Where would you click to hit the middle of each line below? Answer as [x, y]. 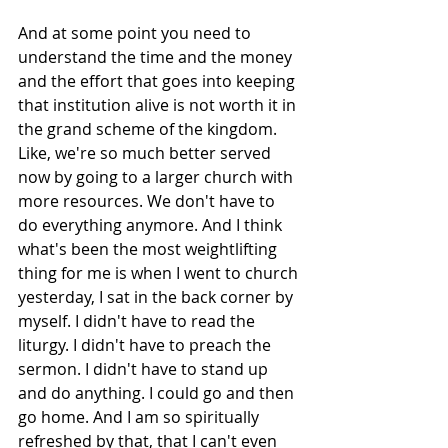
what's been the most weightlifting [149, 249]
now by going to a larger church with [157, 177]
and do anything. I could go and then [158, 393]
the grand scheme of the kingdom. [149, 129]
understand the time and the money [157, 57]
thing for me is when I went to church [160, 273]
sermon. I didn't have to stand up [145, 369]
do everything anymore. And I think [152, 225]
